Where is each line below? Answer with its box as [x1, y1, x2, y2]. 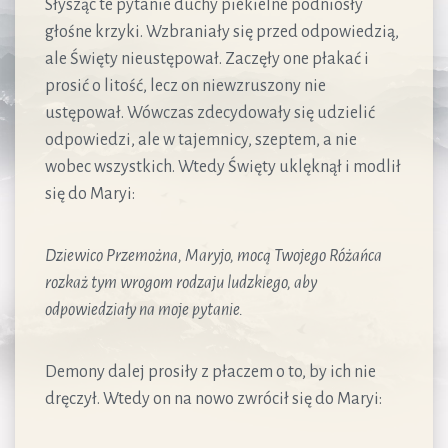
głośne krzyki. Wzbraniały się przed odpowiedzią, [45, 22, 399, 41]
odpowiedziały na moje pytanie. [45, 300, 243, 319]
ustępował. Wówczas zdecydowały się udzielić [45, 103, 375, 122]
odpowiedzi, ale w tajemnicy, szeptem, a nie [45, 130, 357, 149]
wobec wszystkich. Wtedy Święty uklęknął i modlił [45, 157, 401, 176]
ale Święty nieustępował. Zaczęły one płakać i [45, 49, 369, 68]
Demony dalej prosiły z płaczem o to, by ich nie [45, 362, 376, 381]
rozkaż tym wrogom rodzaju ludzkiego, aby [45, 273, 317, 292]
